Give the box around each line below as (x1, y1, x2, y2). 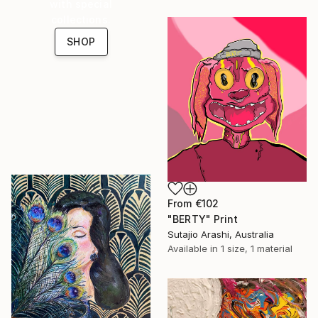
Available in (168, 243, 221, 255)
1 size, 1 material (221, 243, 292, 255)
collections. (51, 13, 111, 26)
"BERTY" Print (168, 213, 238, 226)
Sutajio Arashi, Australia (168, 229, 274, 241)
